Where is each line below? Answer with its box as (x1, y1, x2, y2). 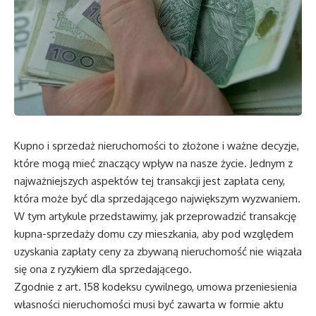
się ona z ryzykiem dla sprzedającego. (14, 262, 192, 276)
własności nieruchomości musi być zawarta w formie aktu (14, 298, 284, 311)
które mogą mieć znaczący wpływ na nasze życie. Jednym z (14, 157, 293, 170)
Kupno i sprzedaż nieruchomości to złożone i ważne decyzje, (14, 139, 299, 152)
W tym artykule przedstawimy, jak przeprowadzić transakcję (14, 209, 296, 223)
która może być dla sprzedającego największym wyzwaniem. (14, 192, 300, 205)
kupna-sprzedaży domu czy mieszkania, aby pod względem (14, 227, 293, 241)
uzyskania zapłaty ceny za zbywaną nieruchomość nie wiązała (14, 245, 302, 258)
